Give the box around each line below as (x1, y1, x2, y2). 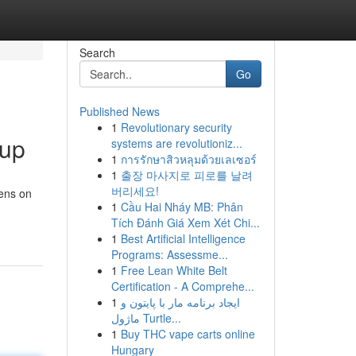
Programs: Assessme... (110, 246, 228, 262)
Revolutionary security (120, 119, 232, 135)
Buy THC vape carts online (120, 326, 255, 342)
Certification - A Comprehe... (110, 278, 254, 294)
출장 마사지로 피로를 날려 (120, 167, 253, 183)
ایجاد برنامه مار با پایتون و (120, 294, 240, 310)
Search (79, 44, 115, 60)
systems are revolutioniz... (110, 135, 242, 151)
